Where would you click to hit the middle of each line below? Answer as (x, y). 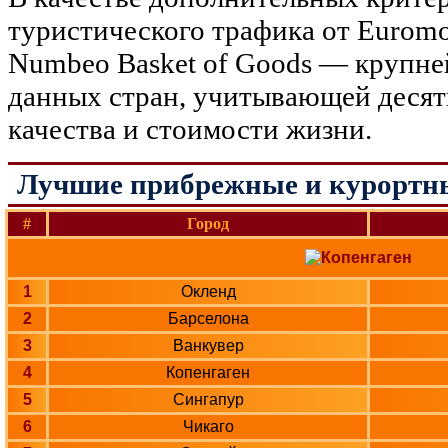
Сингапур (208, 400)
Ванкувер (208, 346)
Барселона (208, 319)
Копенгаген (208, 373)
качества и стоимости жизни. (190, 128)
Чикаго (208, 427)
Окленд (208, 292)
